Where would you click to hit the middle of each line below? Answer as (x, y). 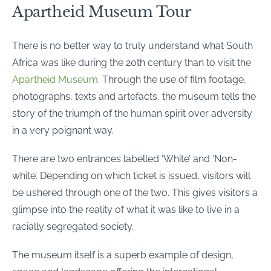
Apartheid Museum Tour (102, 11)
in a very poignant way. (63, 130)
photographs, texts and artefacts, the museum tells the (134, 96)
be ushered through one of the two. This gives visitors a (135, 192)
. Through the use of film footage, (172, 79)
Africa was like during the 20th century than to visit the (132, 62)
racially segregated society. (73, 226)
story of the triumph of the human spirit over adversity (132, 113)
